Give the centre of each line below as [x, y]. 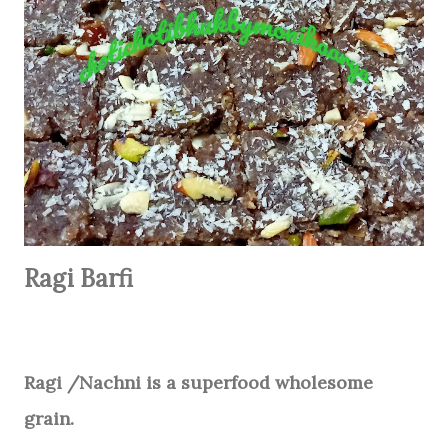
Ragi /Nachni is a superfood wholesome [198, 382]
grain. [49, 418]
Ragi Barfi [78, 278]
